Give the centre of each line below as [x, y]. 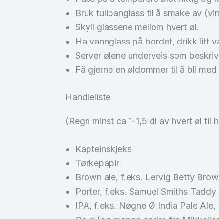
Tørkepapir [98, 163]
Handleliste [88, 97]
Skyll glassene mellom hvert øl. [137, 27]
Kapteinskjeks [104, 149]
